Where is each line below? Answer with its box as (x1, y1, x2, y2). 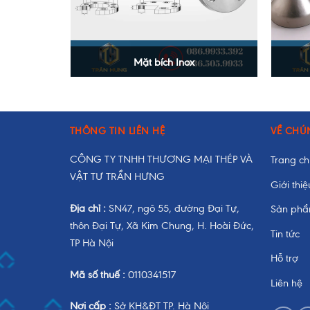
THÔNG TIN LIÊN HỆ (69, 125, 165, 137)
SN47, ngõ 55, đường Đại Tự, (105, 201, 239, 215)
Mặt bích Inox (134, 55, 194, 69)
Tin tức (271, 227, 300, 240)
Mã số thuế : (69, 268, 128, 281)
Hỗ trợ (271, 252, 299, 265)
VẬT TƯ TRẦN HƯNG (69, 170, 165, 183)
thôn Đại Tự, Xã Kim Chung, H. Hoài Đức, (69, 219, 254, 232)
